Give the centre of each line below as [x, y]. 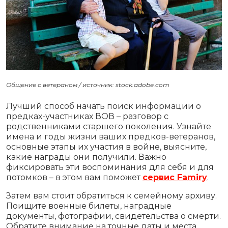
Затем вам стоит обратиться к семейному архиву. [111, 196]
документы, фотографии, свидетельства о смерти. [113, 216]
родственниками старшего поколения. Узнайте [109, 127]
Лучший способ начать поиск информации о [104, 106]
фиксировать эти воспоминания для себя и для [110, 167]
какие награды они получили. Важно [86, 157]
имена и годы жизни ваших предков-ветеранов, [111, 137]
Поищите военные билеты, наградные [89, 206]
